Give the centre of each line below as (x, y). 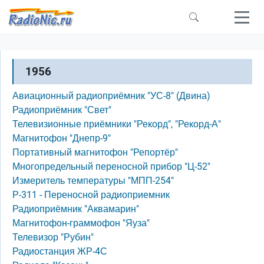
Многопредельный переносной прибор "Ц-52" (111, 166)
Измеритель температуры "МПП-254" (93, 181)
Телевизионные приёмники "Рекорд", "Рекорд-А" (117, 124)
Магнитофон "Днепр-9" (62, 138)
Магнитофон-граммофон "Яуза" (81, 223)
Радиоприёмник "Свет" (62, 110)
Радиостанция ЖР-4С (60, 251)
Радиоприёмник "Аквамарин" (76, 209)
